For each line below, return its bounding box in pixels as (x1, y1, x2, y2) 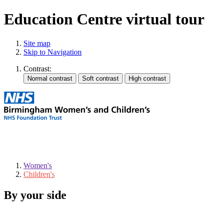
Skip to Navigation (23, 47, 82, 56)
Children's (23, 170, 55, 178)
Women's (23, 161, 52, 170)
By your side (4, 188, 66, 201)
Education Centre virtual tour (4, 10, 204, 28)
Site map (23, 39, 50, 47)
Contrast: (23, 64, 51, 73)
